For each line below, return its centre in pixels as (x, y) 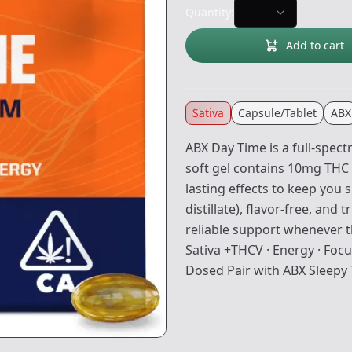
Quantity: (210, 12)
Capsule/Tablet (277, 113)
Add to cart (315, 45)
